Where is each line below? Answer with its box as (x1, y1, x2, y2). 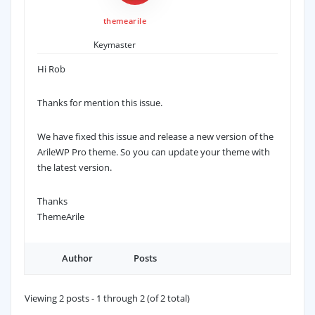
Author (61, 252, 93, 265)
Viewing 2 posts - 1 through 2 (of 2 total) (24, 292, 190, 305)
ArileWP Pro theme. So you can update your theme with (37, 146, 270, 159)
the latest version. (37, 161, 112, 174)
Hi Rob (37, 63, 65, 76)
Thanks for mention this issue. (37, 96, 162, 110)
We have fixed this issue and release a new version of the (37, 130, 274, 143)
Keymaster (93, 39, 136, 51)
